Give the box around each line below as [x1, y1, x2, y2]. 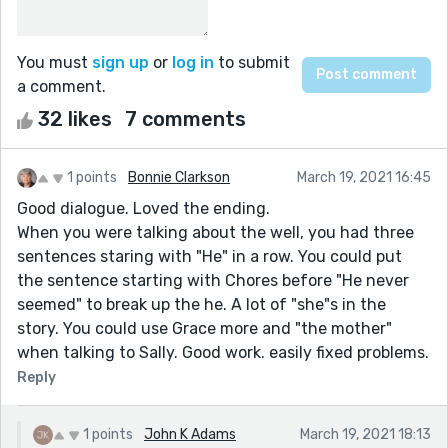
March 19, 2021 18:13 [300, 425, 431, 443]
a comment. [17, 76, 106, 96]
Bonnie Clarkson [128, 168, 230, 186]
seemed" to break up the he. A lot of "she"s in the [17, 294, 386, 314]
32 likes [33, 106, 117, 131]
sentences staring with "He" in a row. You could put [17, 246, 402, 266]
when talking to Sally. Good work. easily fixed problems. [17, 342, 429, 362]
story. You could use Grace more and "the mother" [17, 318, 392, 338]
